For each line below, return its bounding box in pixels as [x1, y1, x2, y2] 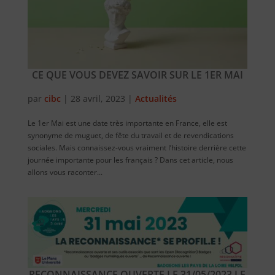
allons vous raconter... [27, 166, 103, 177]
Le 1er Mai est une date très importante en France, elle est [27, 117, 227, 128]
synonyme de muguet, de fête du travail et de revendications [27, 130, 234, 141]
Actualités [134, 92, 177, 104]
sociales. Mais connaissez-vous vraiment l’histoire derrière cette [27, 142, 246, 153]
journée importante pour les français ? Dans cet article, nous [27, 154, 233, 165]
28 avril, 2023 [70, 92, 125, 104]
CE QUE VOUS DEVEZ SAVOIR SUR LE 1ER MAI [31, 68, 243, 82]
